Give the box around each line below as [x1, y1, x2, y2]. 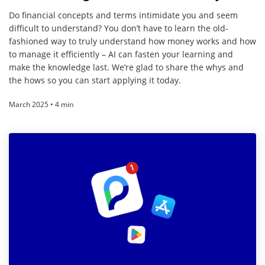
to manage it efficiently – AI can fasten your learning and [9, 48, 233, 60]
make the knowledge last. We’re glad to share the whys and [9, 61, 244, 73]
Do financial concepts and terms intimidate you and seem [9, 9, 238, 21]
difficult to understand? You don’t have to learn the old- [9, 22, 228, 34]
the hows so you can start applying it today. [9, 74, 181, 86]
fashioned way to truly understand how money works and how [9, 35, 256, 47]
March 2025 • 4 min [9, 99, 73, 109]
